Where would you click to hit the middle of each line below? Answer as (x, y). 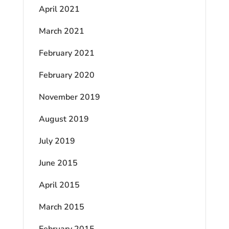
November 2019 (69, 97)
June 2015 (58, 163)
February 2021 (66, 53)
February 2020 (66, 75)
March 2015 (61, 207)
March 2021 (61, 31)
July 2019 (57, 141)
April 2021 (59, 9)
